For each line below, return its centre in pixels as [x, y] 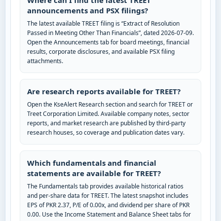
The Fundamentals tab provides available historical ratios [105, 186]
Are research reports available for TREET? [104, 92]
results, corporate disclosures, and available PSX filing [101, 52]
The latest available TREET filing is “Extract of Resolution [103, 24]
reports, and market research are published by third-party [106, 123]
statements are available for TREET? [94, 173]
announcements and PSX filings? [88, 11]
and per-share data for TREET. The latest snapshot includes [108, 196]
